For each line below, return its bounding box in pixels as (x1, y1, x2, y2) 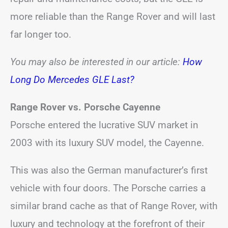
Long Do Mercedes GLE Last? (10, 74, 134, 85)
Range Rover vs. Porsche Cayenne (10, 101, 160, 113)
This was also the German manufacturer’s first (10, 164, 208, 176)
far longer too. (10, 28, 71, 40)
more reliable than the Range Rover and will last (10, 11, 215, 22)
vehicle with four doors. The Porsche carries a (10, 182, 206, 194)
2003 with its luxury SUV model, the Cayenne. (10, 137, 204, 149)
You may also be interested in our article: (10, 56, 183, 68)
